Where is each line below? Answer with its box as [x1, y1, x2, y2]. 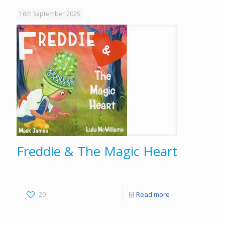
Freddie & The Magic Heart [17, 142, 177, 160]
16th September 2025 [19, 10, 80, 18]
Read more [136, 190, 170, 199]
